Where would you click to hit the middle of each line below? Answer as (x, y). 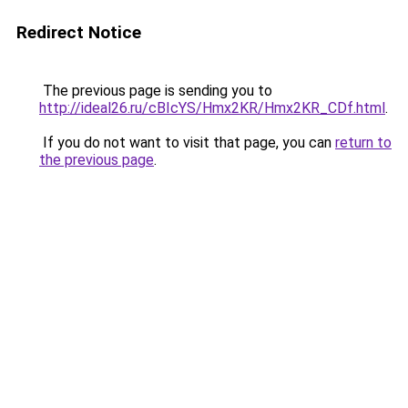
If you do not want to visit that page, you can (187, 143)
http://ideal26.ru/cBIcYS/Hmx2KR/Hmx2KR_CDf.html (212, 108)
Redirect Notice (79, 32)
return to (363, 143)
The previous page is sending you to (156, 91)
